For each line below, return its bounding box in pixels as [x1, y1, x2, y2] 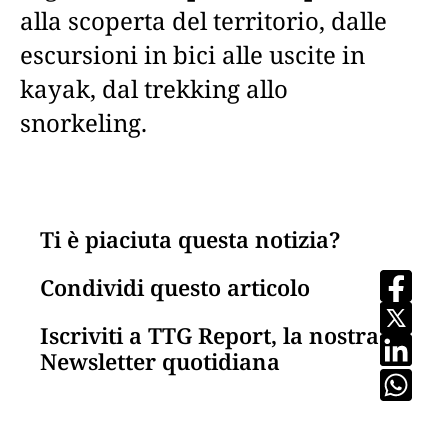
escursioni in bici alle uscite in [20, 37, 365, 71]
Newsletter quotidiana [40, 345, 280, 376]
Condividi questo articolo [40, 271, 310, 302]
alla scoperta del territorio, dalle [20, 3, 387, 37]
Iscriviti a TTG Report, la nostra [40, 319, 379, 350]
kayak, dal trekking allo [20, 71, 288, 105]
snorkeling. [20, 105, 147, 139]
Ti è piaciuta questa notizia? [40, 223, 340, 254]
